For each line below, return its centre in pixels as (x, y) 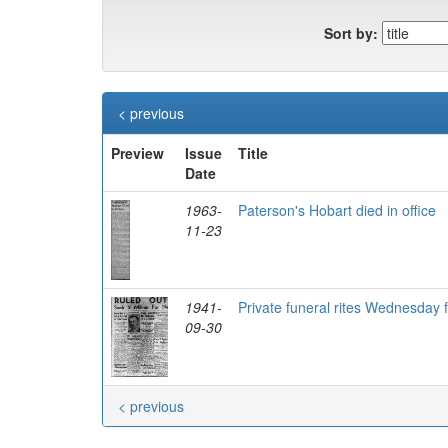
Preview (137, 153)
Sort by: (351, 32)
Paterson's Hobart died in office (337, 210)
